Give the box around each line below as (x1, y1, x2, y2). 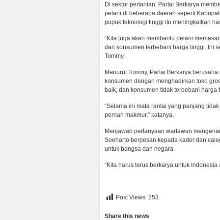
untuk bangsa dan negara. (105, 145, 175, 152)
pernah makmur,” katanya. (105, 111, 174, 118)
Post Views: (116, 194, 147, 201)
